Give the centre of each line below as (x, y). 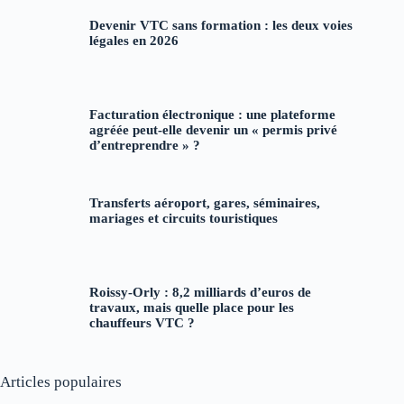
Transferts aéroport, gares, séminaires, (204, 203)
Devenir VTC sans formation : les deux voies (220, 26)
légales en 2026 (133, 41)
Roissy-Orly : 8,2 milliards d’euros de (200, 292)
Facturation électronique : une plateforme (212, 114)
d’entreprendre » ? (144, 145)
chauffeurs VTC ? (142, 322)
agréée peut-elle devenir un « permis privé (213, 129)
